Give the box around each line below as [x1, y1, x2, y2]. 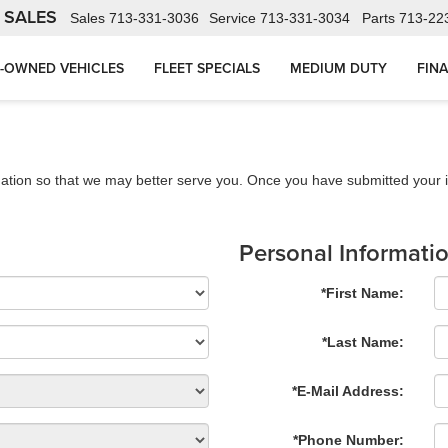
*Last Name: [322, 334, 404, 350]
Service [209, 10, 256, 27]
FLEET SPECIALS [154, 58, 260, 79]
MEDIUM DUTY [290, 58, 387, 79]
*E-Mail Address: [292, 383, 404, 399]
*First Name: [321, 285, 404, 301]
